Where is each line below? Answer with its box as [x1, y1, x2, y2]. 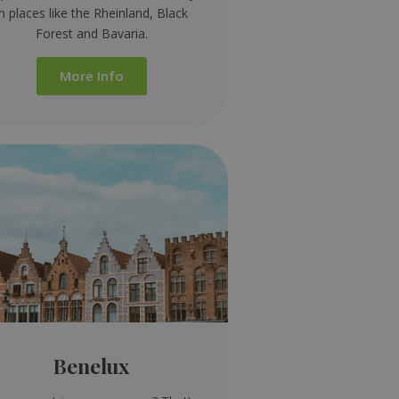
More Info [59, 66, 124, 85]
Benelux [53, 351, 129, 379]
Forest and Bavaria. [35, 24, 148, 42]
